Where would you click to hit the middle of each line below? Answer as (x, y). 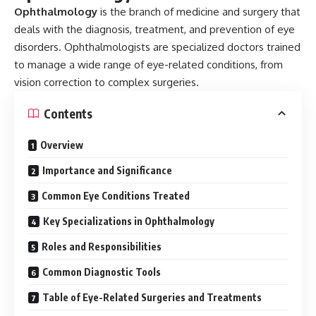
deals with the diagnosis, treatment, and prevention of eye (154, 29)
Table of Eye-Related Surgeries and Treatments (152, 297)
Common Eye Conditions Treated (116, 196)
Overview (62, 145)
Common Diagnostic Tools (102, 272)
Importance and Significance (107, 170)
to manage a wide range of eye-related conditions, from (148, 65)
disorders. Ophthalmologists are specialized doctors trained (157, 47)
